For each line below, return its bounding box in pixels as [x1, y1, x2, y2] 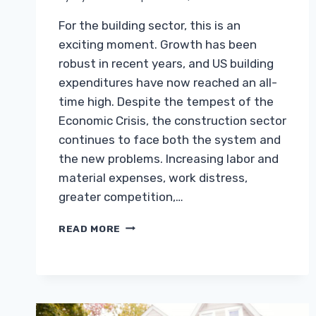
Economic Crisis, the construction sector [59, 113, 286, 128]
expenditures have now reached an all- [59, 75, 277, 90]
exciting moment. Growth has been [59, 37, 257, 51]
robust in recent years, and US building [59, 56, 274, 71]
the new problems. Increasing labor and [59, 151, 279, 166]
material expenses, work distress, [59, 170, 248, 185]
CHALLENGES [120, 233, 193, 245]
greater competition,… [59, 189, 183, 204]
